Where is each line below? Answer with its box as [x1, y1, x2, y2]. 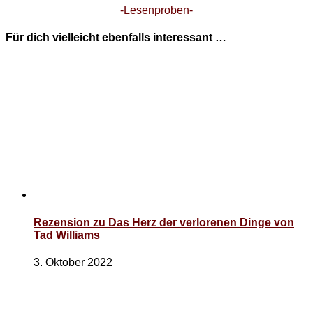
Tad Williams [34, 228, 100, 241]
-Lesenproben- [120, 3, 193, 16]
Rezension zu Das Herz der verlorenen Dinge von [34, 216, 294, 228]
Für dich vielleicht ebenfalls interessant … [6, 31, 226, 44]
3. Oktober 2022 [34, 256, 112, 268]
